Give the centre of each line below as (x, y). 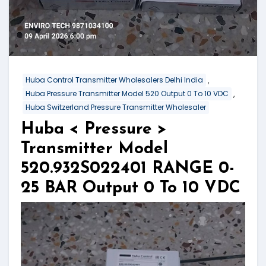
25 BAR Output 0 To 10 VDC (131, 188)
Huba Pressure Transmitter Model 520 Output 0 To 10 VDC (127, 94)
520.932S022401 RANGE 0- (128, 168)
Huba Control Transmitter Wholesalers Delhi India (114, 80)
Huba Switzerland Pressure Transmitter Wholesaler (116, 107)
